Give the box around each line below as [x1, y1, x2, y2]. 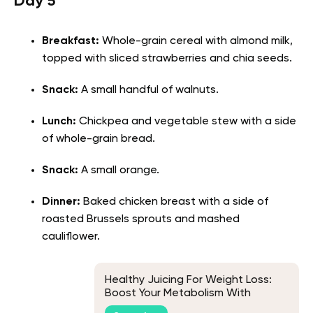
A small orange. [81, 165, 159, 177]
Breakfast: [42, 36, 99, 48]
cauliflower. [42, 231, 100, 243]
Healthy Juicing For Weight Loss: [105, 274, 272, 286]
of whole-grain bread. [42, 133, 155, 145]
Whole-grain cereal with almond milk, [99, 36, 293, 48]
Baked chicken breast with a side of [80, 196, 268, 208]
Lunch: [42, 116, 76, 128]
